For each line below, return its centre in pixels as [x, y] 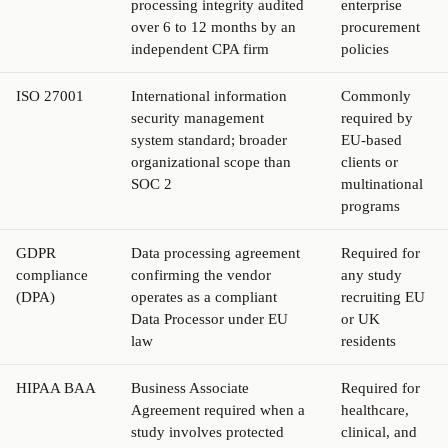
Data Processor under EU [209, 318]
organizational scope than [211, 161]
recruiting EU [383, 296]
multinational [382, 183]
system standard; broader [209, 139]
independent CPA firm [200, 48]
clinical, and [379, 431]
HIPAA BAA [56, 387]
